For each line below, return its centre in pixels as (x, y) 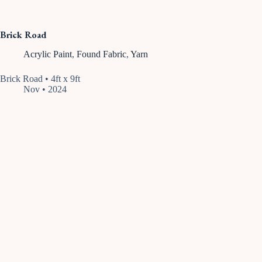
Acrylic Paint (48, 54)
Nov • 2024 (45, 89)
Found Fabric (101, 54)
